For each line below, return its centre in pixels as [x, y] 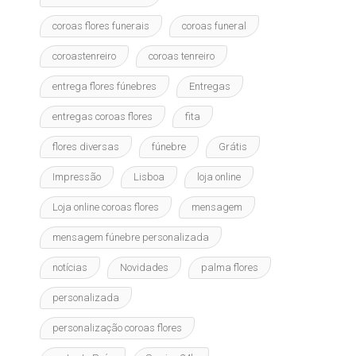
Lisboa [149, 177]
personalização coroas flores [117, 328]
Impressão [77, 177]
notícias [70, 268]
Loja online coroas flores [106, 207]
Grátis [233, 147]
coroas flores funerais [101, 26]
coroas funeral [214, 26]
